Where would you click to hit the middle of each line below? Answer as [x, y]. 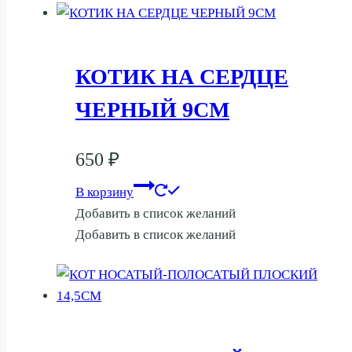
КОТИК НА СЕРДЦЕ [182, 77]
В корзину [104, 192]
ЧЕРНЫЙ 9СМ [152, 110]
